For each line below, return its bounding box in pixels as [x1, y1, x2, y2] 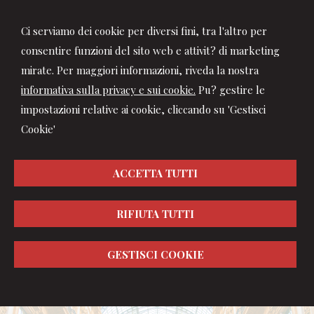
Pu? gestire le [196, 83, 265, 97]
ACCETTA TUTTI [113, 166, 198, 180]
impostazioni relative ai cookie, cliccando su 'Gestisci [21, 102, 266, 116]
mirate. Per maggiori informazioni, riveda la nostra [21, 63, 259, 77]
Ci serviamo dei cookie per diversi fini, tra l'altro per [21, 24, 267, 38]
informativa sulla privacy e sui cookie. [21, 83, 196, 97]
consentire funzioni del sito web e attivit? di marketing [21, 43, 280, 57]
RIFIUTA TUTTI [116, 207, 194, 221]
